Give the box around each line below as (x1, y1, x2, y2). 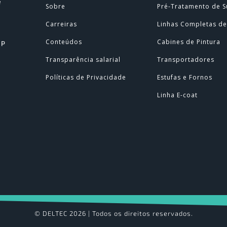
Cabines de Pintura (157, 37, 221, 47)
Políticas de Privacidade (46, 73, 127, 82)
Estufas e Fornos (157, 73, 213, 82)
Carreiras (46, 20, 78, 29)
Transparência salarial (46, 55, 121, 64)
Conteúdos (46, 37, 83, 47)
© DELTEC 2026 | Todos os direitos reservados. (34, 209, 193, 217)
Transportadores (157, 55, 215, 64)
